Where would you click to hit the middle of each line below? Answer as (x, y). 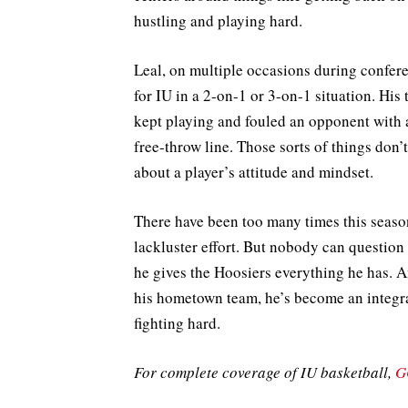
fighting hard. (177, 322)
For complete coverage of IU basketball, (265, 372)
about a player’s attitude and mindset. (254, 171)
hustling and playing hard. (218, 20)
